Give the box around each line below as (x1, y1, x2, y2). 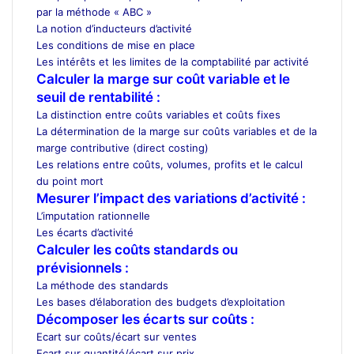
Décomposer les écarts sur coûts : (36, 311, 254, 327)
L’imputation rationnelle (36, 209, 150, 222)
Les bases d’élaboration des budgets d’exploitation (36, 295, 285, 308)
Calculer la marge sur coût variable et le (36, 70, 290, 87)
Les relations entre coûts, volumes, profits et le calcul (36, 157, 303, 171)
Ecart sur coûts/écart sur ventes (36, 330, 197, 343)
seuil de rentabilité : (36, 88, 160, 105)
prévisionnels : (36, 259, 129, 276)
